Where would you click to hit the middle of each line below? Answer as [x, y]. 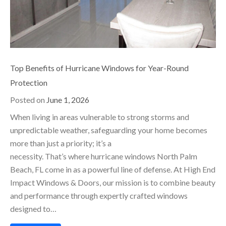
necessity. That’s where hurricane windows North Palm [104, 156]
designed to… [33, 208]
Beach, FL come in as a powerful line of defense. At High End [113, 169]
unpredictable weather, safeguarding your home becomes [109, 130]
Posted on [28, 99]
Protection [29, 82]
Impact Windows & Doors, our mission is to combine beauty [113, 182]
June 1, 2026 [68, 99]
